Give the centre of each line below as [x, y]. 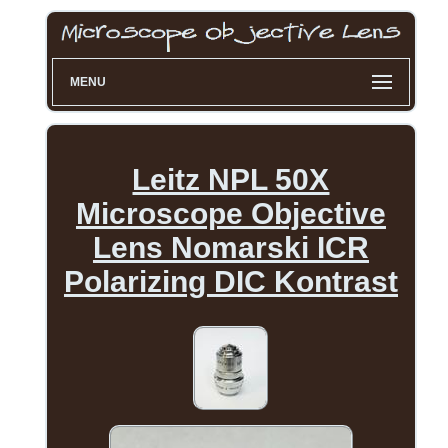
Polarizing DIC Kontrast [230, 282]
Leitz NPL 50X [231, 180]
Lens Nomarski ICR [230, 248]
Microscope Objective [230, 214]
